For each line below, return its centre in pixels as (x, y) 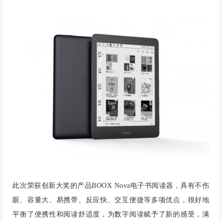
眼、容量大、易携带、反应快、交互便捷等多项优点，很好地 (111, 200)
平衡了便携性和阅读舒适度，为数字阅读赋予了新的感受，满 (111, 215)
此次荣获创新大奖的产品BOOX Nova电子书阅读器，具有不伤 (111, 186)
